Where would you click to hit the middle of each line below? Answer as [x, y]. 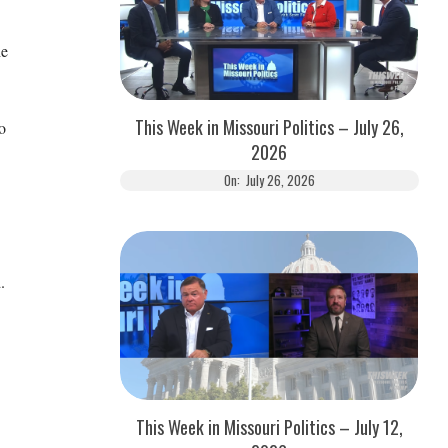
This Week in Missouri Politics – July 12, [269, 426]
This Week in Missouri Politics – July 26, [269, 127]
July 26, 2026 [280, 180]
